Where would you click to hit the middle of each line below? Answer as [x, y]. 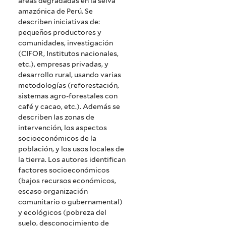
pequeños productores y [60, 33]
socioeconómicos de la [58, 138]
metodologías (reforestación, [69, 86]
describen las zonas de [56, 117]
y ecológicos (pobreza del [63, 213]
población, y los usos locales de [71, 149]
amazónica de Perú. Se [56, 11]
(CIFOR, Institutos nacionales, [69, 54]
